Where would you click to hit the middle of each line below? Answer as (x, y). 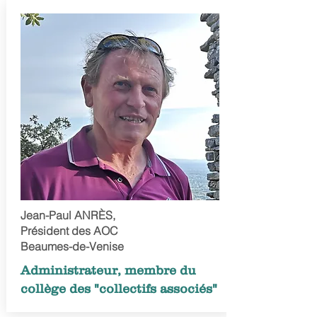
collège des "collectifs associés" (119, 289)
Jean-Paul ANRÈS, (68, 215)
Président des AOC (69, 231)
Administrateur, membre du (108, 270)
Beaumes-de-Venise (72, 246)
